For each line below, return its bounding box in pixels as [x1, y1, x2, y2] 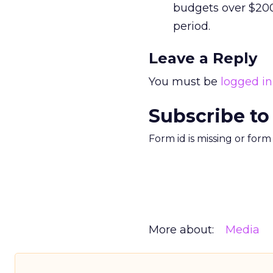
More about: [149, 223, 214, 236]
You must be [149, 75, 221, 88]
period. [173, 19, 210, 33]
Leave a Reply [149, 49, 257, 67]
